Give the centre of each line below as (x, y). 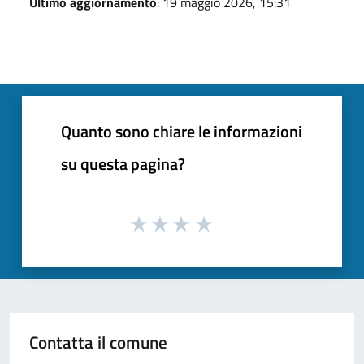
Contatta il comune (98, 342)
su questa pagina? (123, 163)
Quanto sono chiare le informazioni (182, 131)
